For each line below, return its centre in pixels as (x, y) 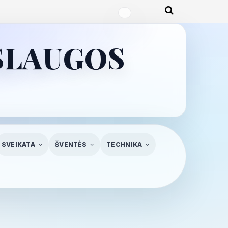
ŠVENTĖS (71, 144)
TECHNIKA (124, 144)
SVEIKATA (18, 144)
